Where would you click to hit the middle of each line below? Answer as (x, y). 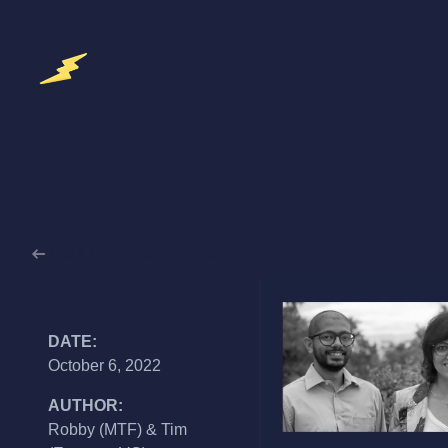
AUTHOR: (85, 405)
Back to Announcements (134, 253)
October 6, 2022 (104, 365)
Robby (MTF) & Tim (117, 429)
